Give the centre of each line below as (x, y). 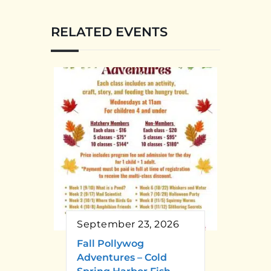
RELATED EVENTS (109, 31)
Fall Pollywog (110, 243)
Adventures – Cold (122, 257)
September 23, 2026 (128, 224)
